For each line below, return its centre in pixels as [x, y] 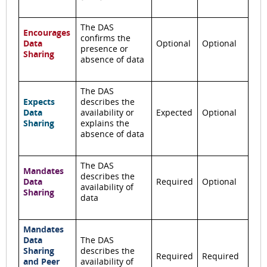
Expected [174, 112]
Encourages [47, 32]
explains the [105, 123]
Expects [39, 101]
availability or [107, 112]
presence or [104, 48]
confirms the [105, 38]
